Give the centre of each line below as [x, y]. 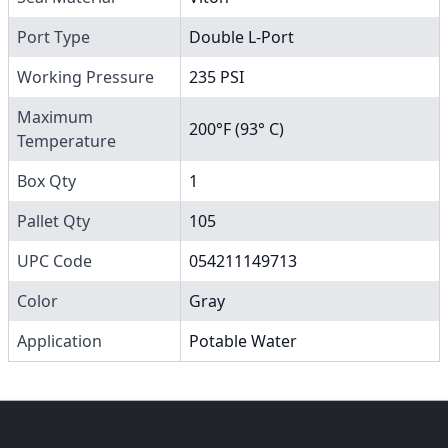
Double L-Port [241, 36]
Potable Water [243, 340]
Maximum [55, 116]
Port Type [53, 36]
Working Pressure [85, 76]
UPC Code [54, 260]
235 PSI [216, 76]
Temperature [66, 140]
